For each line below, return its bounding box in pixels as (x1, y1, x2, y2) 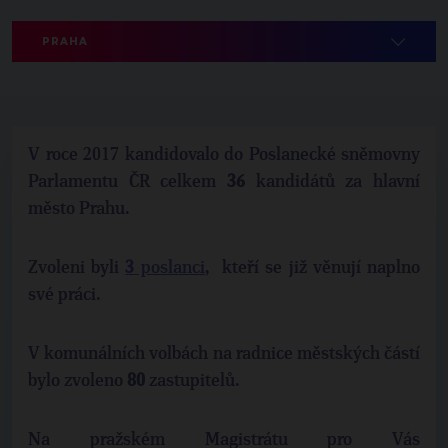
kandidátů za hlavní (245, 173, 420, 191)
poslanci (134, 259, 205, 277)
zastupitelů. (145, 372, 244, 390)
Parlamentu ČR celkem (28, 173, 227, 191)
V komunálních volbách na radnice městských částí (28, 345, 420, 363)
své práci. (28, 286, 101, 304)
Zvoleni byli (28, 259, 126, 277)
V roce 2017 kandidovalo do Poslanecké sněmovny (28, 146, 420, 164)
